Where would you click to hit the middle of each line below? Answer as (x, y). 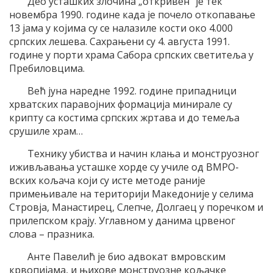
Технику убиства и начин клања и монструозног (143, 153)
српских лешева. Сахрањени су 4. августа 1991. (119, 41)
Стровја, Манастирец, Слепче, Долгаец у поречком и (136, 207)
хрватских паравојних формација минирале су (121, 104)
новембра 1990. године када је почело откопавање (132, 14)
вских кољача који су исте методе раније (107, 180)
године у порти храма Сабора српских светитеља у (131, 55)
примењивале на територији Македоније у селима (131, 193)
